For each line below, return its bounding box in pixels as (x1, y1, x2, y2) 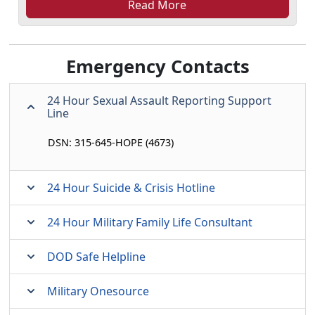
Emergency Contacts (65, 54, 250, 79)
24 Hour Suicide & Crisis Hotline (47, 180, 215, 195)
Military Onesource (47, 283, 149, 299)
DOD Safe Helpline (47, 249, 146, 264)
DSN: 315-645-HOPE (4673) (48, 136, 174, 149)
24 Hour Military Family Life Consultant (47, 214, 252, 230)
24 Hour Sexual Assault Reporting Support (47, 93, 271, 108)
